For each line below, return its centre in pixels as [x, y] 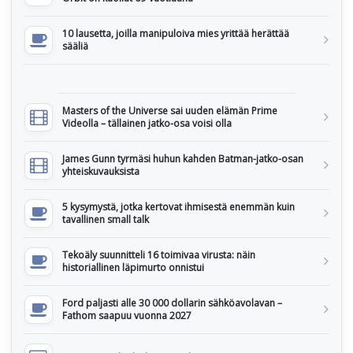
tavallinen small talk [106, 219]
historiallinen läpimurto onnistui [133, 267]
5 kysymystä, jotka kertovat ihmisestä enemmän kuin [178, 206]
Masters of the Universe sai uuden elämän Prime [170, 110]
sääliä [75, 46]
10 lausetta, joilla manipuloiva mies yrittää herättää [176, 33]
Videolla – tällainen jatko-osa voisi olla [147, 123]
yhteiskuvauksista [101, 171]
